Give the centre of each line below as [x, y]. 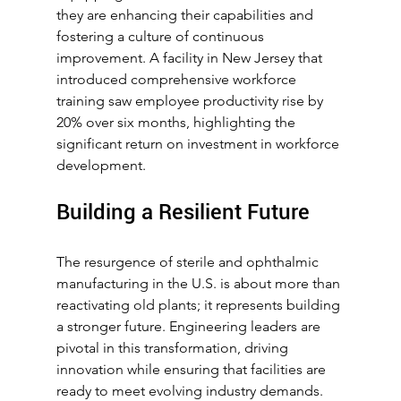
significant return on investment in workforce [199, 144]
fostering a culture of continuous [162, 37]
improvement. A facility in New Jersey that [191, 58]
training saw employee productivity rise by [191, 101]
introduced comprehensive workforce [178, 80]
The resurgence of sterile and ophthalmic [189, 262]
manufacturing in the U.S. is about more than [200, 284]
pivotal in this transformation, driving [174, 348]
